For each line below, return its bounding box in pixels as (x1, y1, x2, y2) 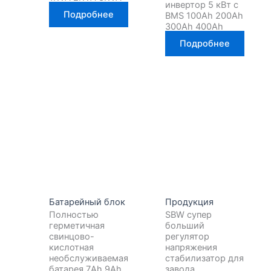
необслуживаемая (49, 252, 129, 264)
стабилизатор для (165, 252, 244, 264)
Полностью (49, 209, 99, 220)
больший (165, 220, 205, 231)
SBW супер (165, 209, 212, 220)
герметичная (49, 220, 105, 231)
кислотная (49, 241, 94, 253)
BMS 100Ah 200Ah (165, 10, 244, 21)
